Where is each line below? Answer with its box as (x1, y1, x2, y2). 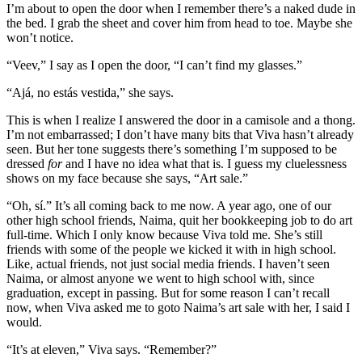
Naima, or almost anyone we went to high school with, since (6, 271, 314, 285)
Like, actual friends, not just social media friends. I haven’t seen (6, 256, 330, 271)
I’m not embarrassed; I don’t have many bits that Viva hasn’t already (6, 127, 354, 141)
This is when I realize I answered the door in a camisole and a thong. (6, 112, 356, 127)
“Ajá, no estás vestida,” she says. (6, 85, 174, 99)
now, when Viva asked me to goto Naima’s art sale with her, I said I (6, 300, 350, 314)
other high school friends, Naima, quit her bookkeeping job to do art (6, 213, 352, 227)
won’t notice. (6, 30, 74, 44)
